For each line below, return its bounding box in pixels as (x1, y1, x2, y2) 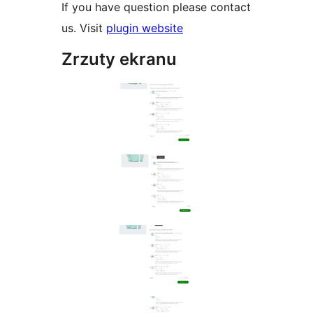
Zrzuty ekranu (61, 48, 177, 69)
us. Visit (61, 20, 106, 35)
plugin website (106, 20, 183, 35)
